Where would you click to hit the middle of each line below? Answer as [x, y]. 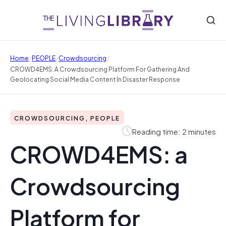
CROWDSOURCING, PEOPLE [67, 118]
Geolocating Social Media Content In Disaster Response [95, 79]
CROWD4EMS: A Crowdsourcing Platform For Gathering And [100, 69]
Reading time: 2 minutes [174, 131]
